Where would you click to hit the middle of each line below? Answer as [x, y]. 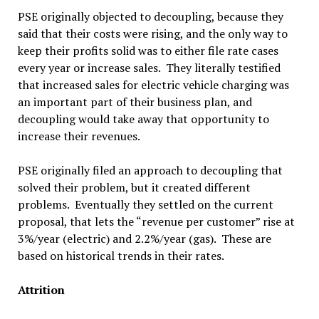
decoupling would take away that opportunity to [143, 119]
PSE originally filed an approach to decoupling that [150, 170]
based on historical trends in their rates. [121, 256]
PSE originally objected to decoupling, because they [150, 16]
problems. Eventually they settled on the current [145, 204]
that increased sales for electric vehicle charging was [153, 85]
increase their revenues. [79, 136]
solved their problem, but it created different [134, 187]
